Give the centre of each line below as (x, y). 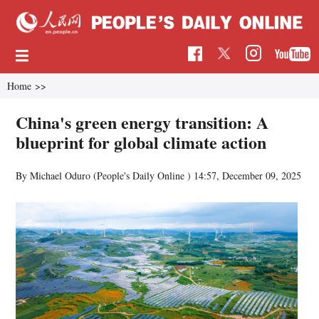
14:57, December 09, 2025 (248, 175)
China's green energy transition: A (142, 122)
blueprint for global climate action (141, 142)
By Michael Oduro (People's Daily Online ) (105, 175)
